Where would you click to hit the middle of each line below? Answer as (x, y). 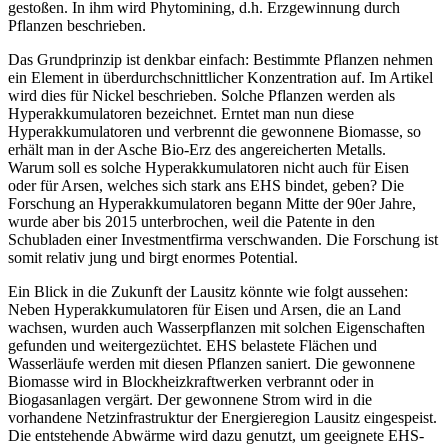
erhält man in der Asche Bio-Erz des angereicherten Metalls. (197, 149)
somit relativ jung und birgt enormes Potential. (153, 257)
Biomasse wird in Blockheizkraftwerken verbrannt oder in (191, 381)
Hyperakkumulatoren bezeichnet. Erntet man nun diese (181, 113)
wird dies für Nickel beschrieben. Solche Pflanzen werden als (201, 95)
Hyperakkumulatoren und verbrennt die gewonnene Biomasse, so (214, 131)
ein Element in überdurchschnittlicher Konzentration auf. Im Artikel (220, 77)
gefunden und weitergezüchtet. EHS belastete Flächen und (192, 345)
